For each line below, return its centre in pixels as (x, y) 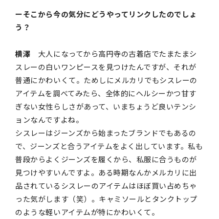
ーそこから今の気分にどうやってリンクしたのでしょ (106, 14)
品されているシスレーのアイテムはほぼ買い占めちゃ (106, 186)
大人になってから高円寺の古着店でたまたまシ (114, 54)
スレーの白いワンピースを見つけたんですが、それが (106, 67)
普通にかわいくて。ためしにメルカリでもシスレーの (106, 80)
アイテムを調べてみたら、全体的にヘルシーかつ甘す (106, 93)
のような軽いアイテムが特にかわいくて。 (87, 212)
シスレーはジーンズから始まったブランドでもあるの (106, 133)
